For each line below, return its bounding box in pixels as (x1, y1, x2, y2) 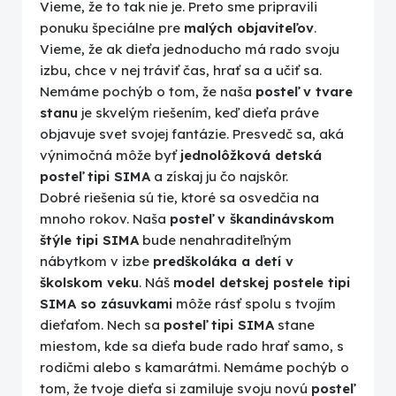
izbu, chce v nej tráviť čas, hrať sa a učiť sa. (40, 62, 322, 80)
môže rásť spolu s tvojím (172, 295, 336, 313)
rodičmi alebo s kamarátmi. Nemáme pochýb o (40, 359, 349, 377)
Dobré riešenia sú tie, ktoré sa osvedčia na (40, 189, 319, 207)
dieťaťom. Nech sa (40, 316, 164, 334)
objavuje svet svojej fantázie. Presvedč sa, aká (40, 126, 344, 143)
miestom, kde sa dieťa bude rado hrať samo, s (40, 338, 344, 355)
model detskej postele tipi (173, 274, 350, 292)
